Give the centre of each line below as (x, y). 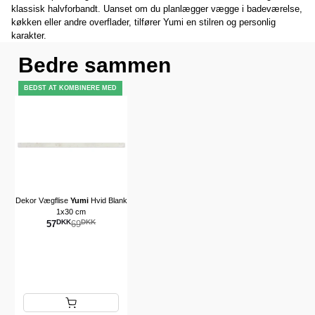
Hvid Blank (108, 200)
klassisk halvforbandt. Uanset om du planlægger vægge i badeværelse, (157, 9)
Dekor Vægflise (43, 200)
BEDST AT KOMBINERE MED (70, 88)
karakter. (29, 36)
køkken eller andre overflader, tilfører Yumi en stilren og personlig (143, 22)
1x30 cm (71, 211)
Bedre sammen (95, 65)
